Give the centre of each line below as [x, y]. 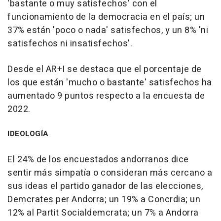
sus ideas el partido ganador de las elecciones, [105, 186]
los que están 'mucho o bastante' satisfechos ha [110, 82]
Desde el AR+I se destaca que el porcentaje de [105, 69]
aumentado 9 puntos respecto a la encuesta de [106, 96]
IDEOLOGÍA [28, 133]
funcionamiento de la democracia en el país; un [106, 17]
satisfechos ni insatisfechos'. [70, 43]
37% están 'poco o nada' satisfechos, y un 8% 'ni [108, 30]
